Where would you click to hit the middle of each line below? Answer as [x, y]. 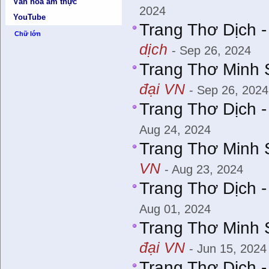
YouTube [30, 17]
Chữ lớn [27, 34]
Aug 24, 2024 [175, 129]
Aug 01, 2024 [175, 209]
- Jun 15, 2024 [228, 248]
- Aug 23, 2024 [204, 169]
